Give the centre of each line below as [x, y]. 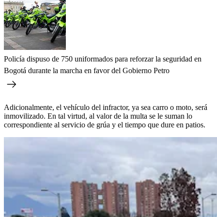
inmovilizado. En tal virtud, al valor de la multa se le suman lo [98, 116]
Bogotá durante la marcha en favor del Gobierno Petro [87, 70]
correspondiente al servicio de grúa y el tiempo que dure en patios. [105, 124]
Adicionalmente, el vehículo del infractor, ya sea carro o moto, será [106, 107]
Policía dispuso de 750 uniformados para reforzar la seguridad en [103, 59]
